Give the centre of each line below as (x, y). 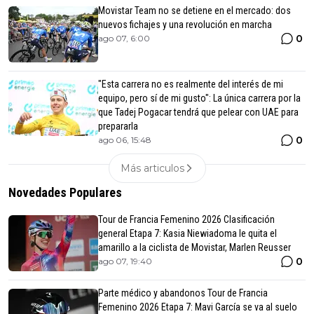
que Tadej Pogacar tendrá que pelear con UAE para (198, 112)
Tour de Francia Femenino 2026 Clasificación (186, 220)
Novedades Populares (65, 193)
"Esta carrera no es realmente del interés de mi (191, 84)
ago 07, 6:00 (124, 39)
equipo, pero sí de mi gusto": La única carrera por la (199, 98)
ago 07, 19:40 (125, 261)
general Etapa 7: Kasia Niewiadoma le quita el (187, 234)
